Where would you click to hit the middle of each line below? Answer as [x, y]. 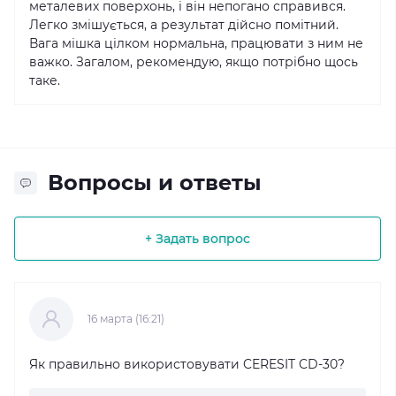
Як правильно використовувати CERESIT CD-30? [187, 364]
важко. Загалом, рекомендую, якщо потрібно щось [194, 62]
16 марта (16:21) [126, 318]
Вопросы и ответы [155, 183]
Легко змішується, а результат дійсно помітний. [184, 25]
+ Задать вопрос [198, 238]
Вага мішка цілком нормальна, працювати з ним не [196, 43]
